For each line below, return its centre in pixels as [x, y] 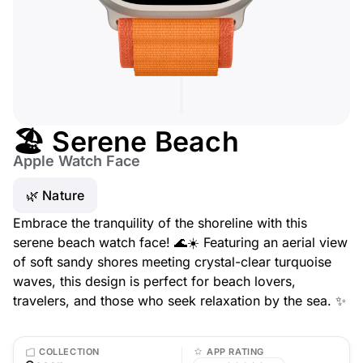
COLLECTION [69, 352]
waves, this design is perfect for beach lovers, [154, 281]
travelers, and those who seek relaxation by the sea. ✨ [179, 301]
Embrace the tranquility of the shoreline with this [160, 223]
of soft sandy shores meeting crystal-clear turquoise [172, 262]
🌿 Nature [56, 195]
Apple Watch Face [77, 161]
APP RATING [235, 352]
